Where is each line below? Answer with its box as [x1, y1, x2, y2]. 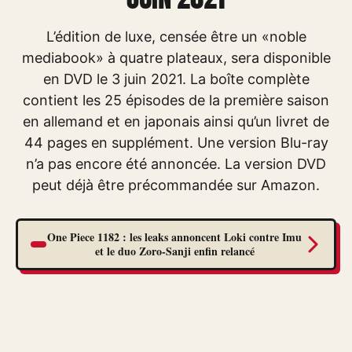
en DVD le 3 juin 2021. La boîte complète [42, 71, 310, 87]
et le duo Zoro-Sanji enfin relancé [94, 242, 255, 259]
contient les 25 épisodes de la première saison [23, 92, 329, 108]
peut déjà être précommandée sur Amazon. [32, 177, 320, 193]
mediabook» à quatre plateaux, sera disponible [21, 49, 331, 66]
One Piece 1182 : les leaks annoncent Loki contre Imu [47, 228, 302, 245]
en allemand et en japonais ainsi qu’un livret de [23, 113, 329, 130]
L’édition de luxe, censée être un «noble [46, 28, 306, 45]
